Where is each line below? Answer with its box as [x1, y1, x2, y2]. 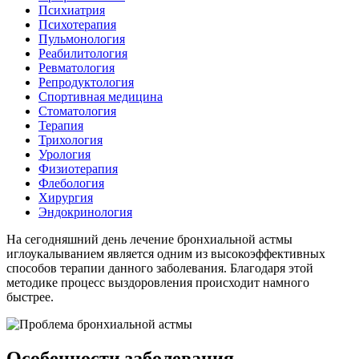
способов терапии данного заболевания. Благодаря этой [6, 260, 313, 275]
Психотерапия [38, 17, 116, 31]
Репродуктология [38, 75, 134, 89]
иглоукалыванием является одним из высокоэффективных [6, 246, 325, 260]
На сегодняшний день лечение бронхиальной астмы [6, 232, 292, 246]
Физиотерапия [38, 161, 118, 175]
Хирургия [38, 190, 93, 204]
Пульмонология [38, 31, 125, 46]
